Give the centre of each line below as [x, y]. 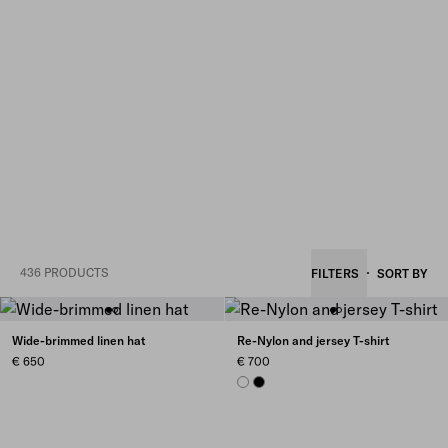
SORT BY [402, 274]
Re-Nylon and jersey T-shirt [312, 341]
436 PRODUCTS [64, 273]
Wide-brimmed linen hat [78, 341]
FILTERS [334, 274]
